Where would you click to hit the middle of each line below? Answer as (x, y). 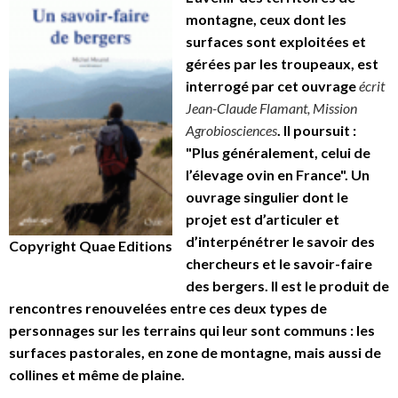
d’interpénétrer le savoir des (280, 241)
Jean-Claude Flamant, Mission (271, 107)
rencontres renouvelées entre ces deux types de (168, 307)
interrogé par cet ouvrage (272, 85)
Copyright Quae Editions (91, 245)
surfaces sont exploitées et (276, 41)
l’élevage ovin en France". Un (278, 174)
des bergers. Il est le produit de (287, 285)
